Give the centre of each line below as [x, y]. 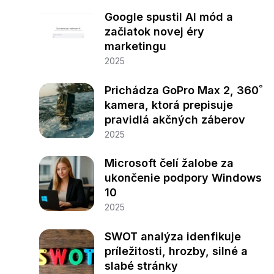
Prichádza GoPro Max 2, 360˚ [183, 90]
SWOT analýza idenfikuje [172, 236]
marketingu [135, 46]
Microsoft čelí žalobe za [169, 163]
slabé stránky [141, 265]
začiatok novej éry [154, 31]
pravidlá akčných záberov [175, 119]
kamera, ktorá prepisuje [168, 105]
